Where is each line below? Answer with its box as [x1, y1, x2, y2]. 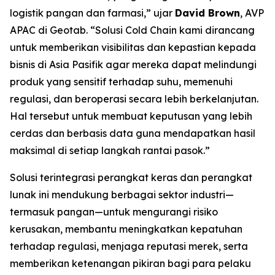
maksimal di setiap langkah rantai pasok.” [10, 144, 210, 157]
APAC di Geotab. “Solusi [10, 24, 125, 36]
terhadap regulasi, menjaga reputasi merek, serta [10, 240, 248, 252]
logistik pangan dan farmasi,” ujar [10, 7, 175, 19]
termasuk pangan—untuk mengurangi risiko [10, 206, 218, 218]
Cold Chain [125, 24, 177, 36]
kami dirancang [177, 24, 255, 36]
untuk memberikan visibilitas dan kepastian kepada [10, 41, 256, 53]
